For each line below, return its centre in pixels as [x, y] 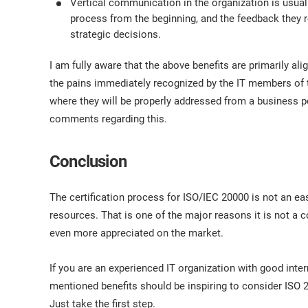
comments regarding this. [108, 119]
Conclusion [88, 162]
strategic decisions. [115, 34]
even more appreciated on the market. [136, 233]
